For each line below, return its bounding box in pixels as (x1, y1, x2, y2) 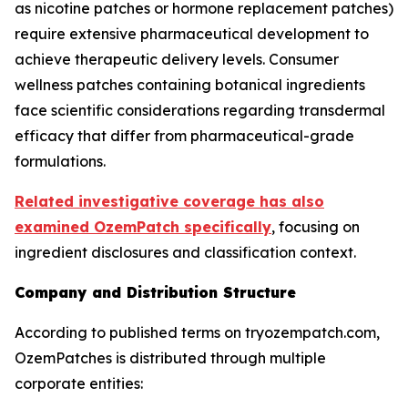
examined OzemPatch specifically (15, 218, 271, 236)
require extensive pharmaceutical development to (15, 25, 369, 43)
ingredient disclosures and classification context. (15, 243, 356, 261)
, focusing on (271, 218, 360, 236)
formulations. (15, 152, 106, 170)
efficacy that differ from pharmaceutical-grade (15, 127, 354, 145)
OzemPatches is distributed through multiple (15, 349, 326, 367)
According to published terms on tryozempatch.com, (15, 323, 380, 342)
